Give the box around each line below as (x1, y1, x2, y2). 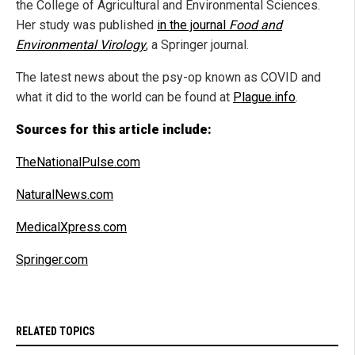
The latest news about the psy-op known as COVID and (16, 69, 321, 85)
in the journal (157, 17, 229, 32)
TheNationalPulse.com (16, 154, 140, 170)
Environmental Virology (16, 36, 146, 52)
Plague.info (233, 89, 296, 105)
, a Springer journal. (146, 36, 249, 52)
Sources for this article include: (16, 121, 212, 137)
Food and (229, 17, 282, 32)
